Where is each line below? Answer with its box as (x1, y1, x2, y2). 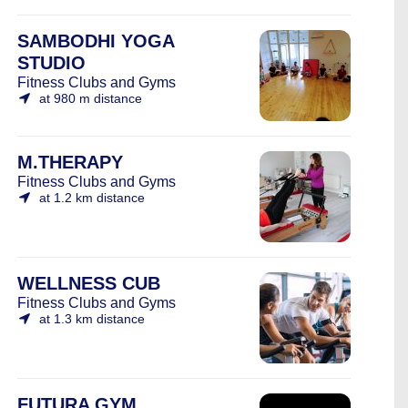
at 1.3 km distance (39, 311, 145, 326)
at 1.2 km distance (39, 190, 145, 205)
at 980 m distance (39, 91, 142, 106)
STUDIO (17, 53, 86, 73)
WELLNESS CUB (17, 273, 160, 293)
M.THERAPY (17, 152, 123, 172)
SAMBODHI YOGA (17, 31, 174, 51)
